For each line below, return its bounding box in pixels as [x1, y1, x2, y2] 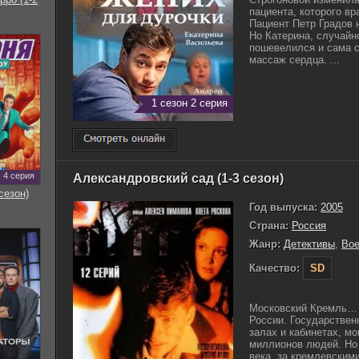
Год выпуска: [249, 200, 317, 213]
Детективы [284, 237, 335, 250]
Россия [292, 219, 326, 232]
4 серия [2, 171, 34, 180]
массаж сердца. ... [249, 54, 340, 66]
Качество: [249, 261, 300, 274]
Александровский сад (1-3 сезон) [73, 171, 284, 185]
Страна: [249, 219, 288, 232]
